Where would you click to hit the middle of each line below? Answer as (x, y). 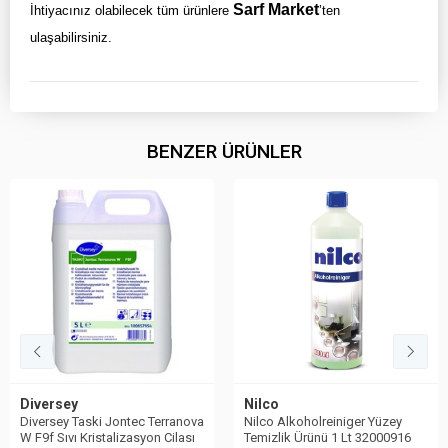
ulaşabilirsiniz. (73, 37)
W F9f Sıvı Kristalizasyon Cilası (107, 437)
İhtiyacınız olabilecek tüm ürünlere (131, 10)
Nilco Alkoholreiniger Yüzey (323, 421)
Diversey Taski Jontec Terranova (112, 421)
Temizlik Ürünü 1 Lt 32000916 (327, 437)
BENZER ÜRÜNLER (224, 151)
